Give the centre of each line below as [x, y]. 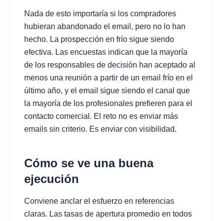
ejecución [52, 179]
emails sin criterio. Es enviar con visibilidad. [100, 129]
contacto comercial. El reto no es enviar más [101, 116]
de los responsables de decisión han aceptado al [110, 65]
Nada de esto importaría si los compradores [100, 14]
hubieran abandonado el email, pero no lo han [105, 26]
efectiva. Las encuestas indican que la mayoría [106, 52]
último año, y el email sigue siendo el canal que [107, 91]
